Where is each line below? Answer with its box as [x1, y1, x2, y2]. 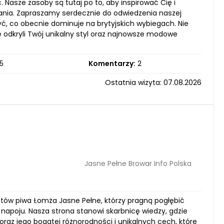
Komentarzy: [88, 58, 135, 68]
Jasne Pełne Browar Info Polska [84, 158, 191, 168]
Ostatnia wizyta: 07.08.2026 [105, 77, 201, 87]
